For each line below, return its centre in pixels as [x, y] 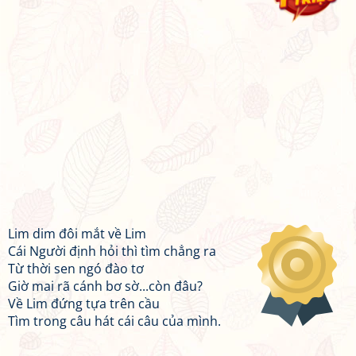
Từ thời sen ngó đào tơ [76, 269]
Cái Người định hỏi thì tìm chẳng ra [112, 251]
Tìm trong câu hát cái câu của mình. [114, 321]
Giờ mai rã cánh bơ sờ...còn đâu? [105, 286]
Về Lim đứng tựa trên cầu [84, 304]
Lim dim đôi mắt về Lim [77, 234]
